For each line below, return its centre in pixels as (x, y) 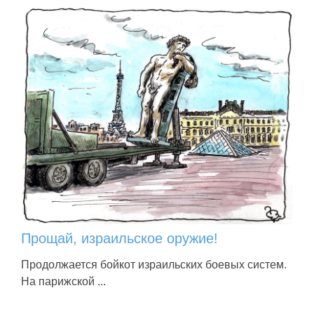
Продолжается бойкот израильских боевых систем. (154, 264)
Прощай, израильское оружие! (120, 238)
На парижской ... (63, 281)
